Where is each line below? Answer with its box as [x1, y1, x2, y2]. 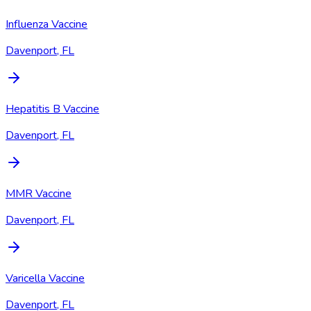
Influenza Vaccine [6, 16, 87, 32]
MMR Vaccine [6, 185, 72, 201]
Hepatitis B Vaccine [6, 101, 99, 117]
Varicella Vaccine [6, 270, 85, 286]
